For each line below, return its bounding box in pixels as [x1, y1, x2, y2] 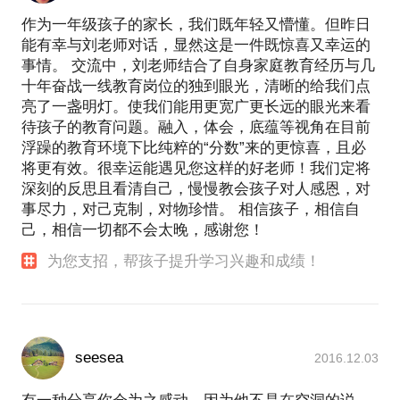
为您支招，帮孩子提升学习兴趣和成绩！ [47, 252, 321, 270]
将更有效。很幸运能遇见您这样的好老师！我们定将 [21, 159, 371, 177]
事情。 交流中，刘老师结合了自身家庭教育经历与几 [21, 56, 375, 74]
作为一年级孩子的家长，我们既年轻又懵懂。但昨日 [21, 15, 371, 33]
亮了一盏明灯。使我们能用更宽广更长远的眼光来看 [21, 97, 371, 115]
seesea [75, 348, 123, 366]
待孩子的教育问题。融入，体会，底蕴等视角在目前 [21, 118, 371, 136]
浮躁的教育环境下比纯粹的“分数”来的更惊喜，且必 [21, 138, 366, 156]
